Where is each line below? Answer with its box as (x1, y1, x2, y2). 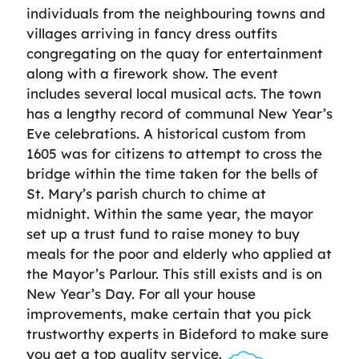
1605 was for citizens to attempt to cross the (26, 145, 322, 162)
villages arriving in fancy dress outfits (26, 25, 277, 42)
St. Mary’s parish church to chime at (26, 185, 266, 202)
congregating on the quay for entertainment (26, 45, 323, 62)
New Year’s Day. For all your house (26, 285, 256, 302)
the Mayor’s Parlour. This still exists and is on (26, 265, 322, 282)
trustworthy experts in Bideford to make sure (26, 325, 329, 342)
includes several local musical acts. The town (26, 85, 321, 102)
